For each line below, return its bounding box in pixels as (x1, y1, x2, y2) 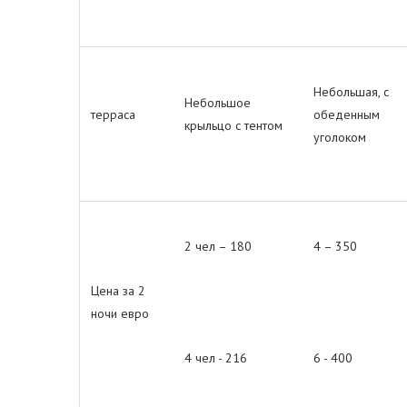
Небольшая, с (313, 84, 389, 100)
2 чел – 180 (184, 238, 252, 254)
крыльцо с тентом (184, 117, 283, 134)
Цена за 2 (91, 283, 145, 299)
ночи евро (91, 305, 149, 322)
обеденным (313, 106, 380, 123)
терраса (91, 106, 135, 123)
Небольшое (184, 94, 251, 111)
